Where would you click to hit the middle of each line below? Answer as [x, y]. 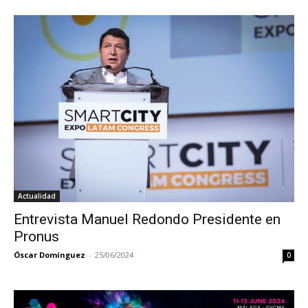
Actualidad [37, 196]
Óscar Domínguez [49, 254]
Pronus [36, 236]
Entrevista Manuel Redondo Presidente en [147, 219]
